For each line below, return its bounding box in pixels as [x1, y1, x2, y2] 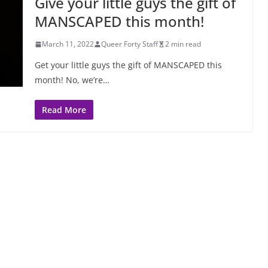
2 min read [165, 39, 201, 49]
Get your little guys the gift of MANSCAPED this [35, 59, 222, 71]
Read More [42, 104, 86, 115]
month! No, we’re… [35, 74, 109, 86]
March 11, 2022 [42, 39, 94, 49]
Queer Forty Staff [101, 39, 158, 49]
